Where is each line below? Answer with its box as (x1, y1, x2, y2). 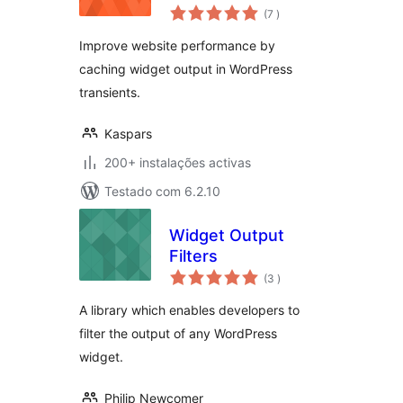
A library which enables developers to (79, 302, 300, 318)
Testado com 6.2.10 (104, 184, 220, 199)
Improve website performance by (79, 38, 275, 53)
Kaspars (104, 126, 152, 141)
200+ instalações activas (104, 155, 251, 170)
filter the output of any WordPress (79, 326, 277, 341)
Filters (169, 246, 218, 265)
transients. (79, 85, 140, 100)
